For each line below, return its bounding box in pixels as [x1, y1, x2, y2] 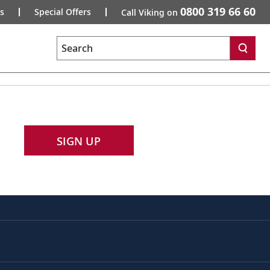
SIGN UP [57, 134, 101, 148]
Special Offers [34, 6, 91, 17]
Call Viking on [121, 7, 180, 18]
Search [56, 48, 84, 60]
